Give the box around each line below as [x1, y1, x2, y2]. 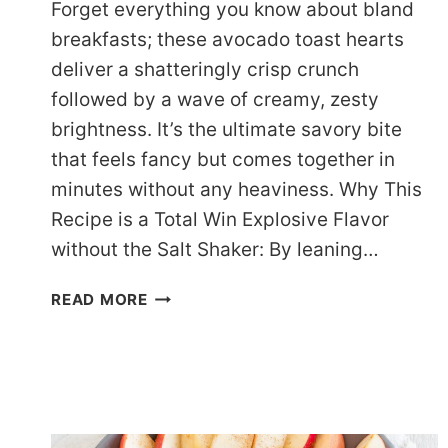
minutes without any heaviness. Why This [51, 178, 422, 202]
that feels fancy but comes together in [51, 148, 395, 172]
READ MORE [51, 290, 148, 310]
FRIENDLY [146, 309, 226, 329]
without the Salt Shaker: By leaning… [51, 238, 379, 262]
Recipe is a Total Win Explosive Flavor [51, 208, 389, 232]
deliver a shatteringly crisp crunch [51, 58, 359, 82]
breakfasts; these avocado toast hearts [51, 28, 404, 52]
